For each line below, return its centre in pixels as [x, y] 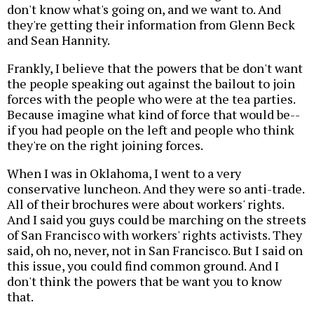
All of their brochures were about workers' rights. [145, 204]
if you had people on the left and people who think [151, 129]
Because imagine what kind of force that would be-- [153, 114]
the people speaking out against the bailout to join [151, 83]
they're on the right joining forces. [105, 145]
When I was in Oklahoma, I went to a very [124, 173]
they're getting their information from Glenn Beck [151, 24]
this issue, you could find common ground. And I [143, 265]
